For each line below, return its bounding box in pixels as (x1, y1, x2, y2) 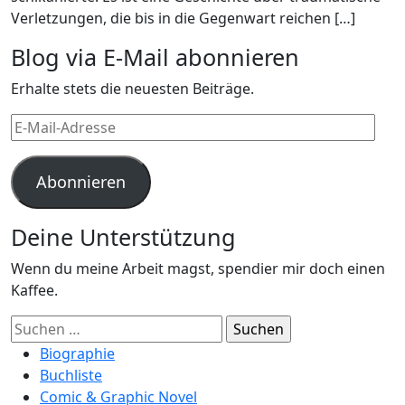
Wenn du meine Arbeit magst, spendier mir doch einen (11, 259, 385, 278)
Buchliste (40, 365, 102, 385)
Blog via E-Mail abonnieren (11, 42, 299, 72)
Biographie (40, 344, 115, 363)
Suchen (10, 316, 61, 335)
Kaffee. (11, 280, 58, 300)
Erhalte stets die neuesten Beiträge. (11, 79, 254, 99)
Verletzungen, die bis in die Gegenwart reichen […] (11, 8, 355, 28)
